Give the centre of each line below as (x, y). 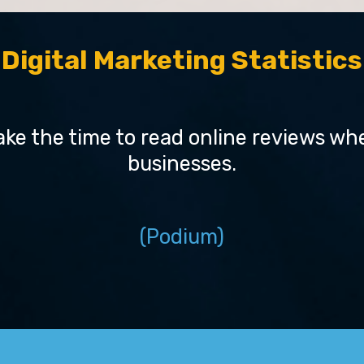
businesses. (182, 163)
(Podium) (182, 236)
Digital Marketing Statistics (182, 60)
